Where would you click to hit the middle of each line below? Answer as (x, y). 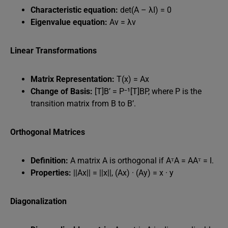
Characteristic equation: (74, 10)
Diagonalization (38, 201)
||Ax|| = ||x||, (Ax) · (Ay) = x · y (122, 173)
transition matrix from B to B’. (83, 104)
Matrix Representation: (73, 79)
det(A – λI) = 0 (145, 10)
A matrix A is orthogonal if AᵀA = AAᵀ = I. (141, 161)
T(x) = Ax (132, 79)
